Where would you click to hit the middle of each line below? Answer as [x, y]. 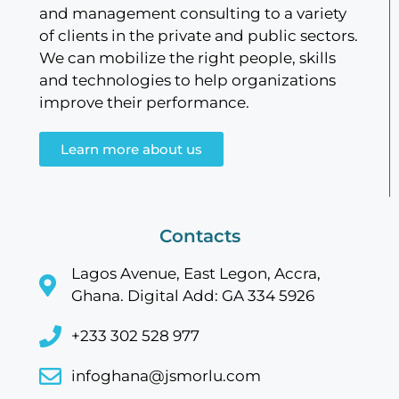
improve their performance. [144, 103]
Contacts [199, 236]
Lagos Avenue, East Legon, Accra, [196, 274]
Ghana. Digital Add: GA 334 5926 [193, 296]
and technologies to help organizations [187, 81]
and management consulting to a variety [193, 14]
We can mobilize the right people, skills [187, 58]
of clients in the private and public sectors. [199, 36]
